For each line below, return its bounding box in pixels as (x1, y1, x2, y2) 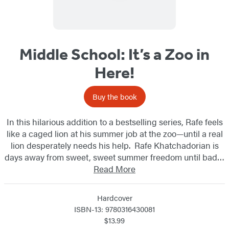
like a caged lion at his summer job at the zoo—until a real (6, 127, 223, 140)
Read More (94, 162, 135, 175)
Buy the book (92, 90, 137, 102)
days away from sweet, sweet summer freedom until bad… (5, 150, 224, 163)
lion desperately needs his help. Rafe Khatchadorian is (10, 139, 219, 151)
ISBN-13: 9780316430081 (74, 203, 155, 214)
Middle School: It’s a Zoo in (19, 44, 210, 64)
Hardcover (97, 192, 132, 203)
